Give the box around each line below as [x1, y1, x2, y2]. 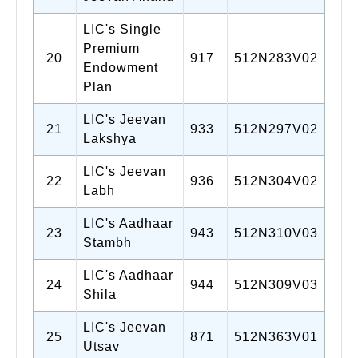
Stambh [83, 235, 132, 249]
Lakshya [83, 131, 137, 145]
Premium [83, 41, 140, 55]
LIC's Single [83, 22, 161, 36]
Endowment [83, 60, 158, 74]
